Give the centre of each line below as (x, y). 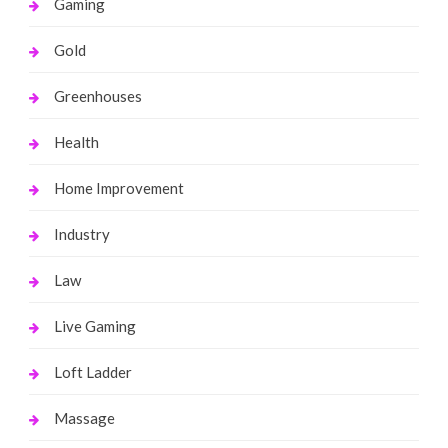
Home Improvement (118, 187)
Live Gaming (94, 325)
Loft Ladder (92, 371)
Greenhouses (97, 95)
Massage (84, 417)
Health (76, 141)
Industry (81, 233)
